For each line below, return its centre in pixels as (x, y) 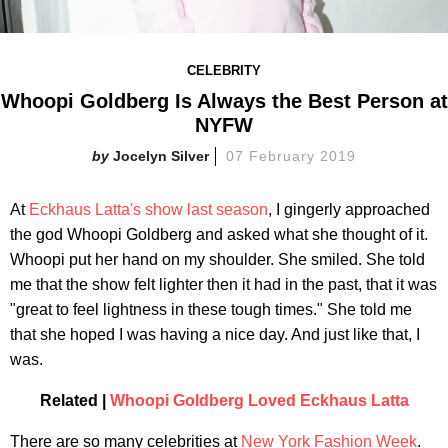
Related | (74, 400)
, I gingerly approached (349, 209)
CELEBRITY (224, 70)
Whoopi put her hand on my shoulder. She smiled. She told (217, 259)
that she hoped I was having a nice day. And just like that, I (215, 334)
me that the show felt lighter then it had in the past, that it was (223, 284)
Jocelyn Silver (161, 155)
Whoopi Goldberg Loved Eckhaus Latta (259, 400)
